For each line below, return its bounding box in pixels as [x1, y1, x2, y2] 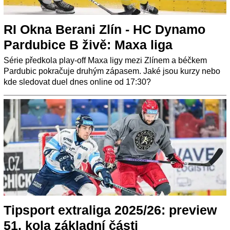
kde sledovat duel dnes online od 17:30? [4, 77, 151, 86]
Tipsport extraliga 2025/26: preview [4, 202, 217, 217]
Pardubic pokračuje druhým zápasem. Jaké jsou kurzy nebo [4, 66, 220, 75]
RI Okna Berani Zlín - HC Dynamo [4, 22, 205, 36]
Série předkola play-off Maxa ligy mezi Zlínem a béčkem [4, 55, 207, 65]
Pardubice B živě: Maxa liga [4, 37, 172, 52]
